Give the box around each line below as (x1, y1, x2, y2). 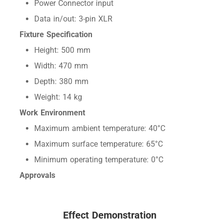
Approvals (20, 171, 56, 180)
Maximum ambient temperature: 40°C (34, 124, 166, 133)
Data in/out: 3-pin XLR (34, 14, 113, 24)
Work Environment (20, 108, 86, 118)
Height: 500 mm (34, 45, 91, 55)
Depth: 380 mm (34, 77, 89, 87)
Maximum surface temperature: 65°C (34, 139, 163, 149)
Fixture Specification (20, 30, 93, 40)
